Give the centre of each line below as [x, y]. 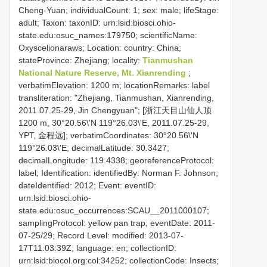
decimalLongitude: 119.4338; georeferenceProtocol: [116, 161]
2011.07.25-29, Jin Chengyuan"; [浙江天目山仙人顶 [115, 111]
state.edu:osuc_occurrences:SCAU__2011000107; [114, 211]
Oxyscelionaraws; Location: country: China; [100, 48]
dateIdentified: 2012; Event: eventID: [87, 186]
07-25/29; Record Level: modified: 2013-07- [101, 236]
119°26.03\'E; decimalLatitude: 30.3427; [94, 148]
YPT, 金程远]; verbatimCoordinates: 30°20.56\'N [108, 136]
